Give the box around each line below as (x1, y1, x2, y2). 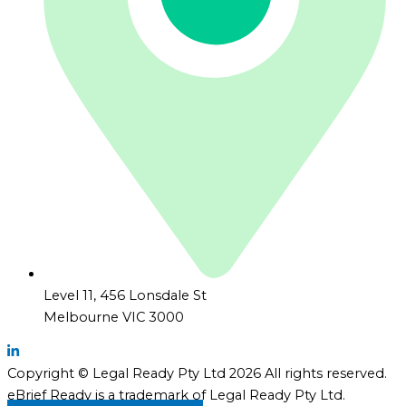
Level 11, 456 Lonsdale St (43, 286, 207, 304)
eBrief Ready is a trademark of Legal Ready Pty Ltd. (7, 387, 345, 404)
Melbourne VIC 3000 (43, 308, 184, 325)
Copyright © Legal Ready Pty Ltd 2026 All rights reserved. (7, 365, 387, 382)
